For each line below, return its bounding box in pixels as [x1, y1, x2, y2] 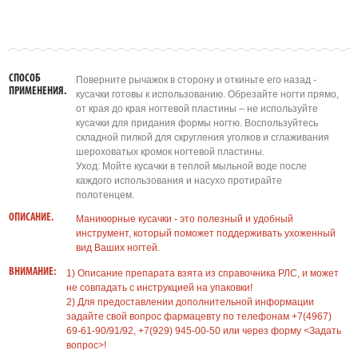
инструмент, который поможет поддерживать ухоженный [75, 228, 336, 239]
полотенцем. [75, 189, 134, 201]
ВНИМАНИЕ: [8, 266, 56, 278]
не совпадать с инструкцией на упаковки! [66, 282, 253, 293]
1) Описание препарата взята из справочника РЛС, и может [66, 268, 339, 279]
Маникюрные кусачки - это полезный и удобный [75, 213, 293, 225]
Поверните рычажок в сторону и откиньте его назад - [75, 74, 316, 86]
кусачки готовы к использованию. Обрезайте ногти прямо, [75, 89, 339, 100]
